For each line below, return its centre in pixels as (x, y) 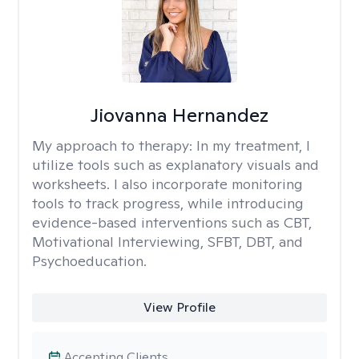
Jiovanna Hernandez (179, 115)
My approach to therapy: (114, 145)
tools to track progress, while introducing (168, 203)
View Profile (179, 307)
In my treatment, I (253, 145)
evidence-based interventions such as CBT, (172, 222)
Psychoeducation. (89, 261)
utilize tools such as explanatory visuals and (175, 165)
